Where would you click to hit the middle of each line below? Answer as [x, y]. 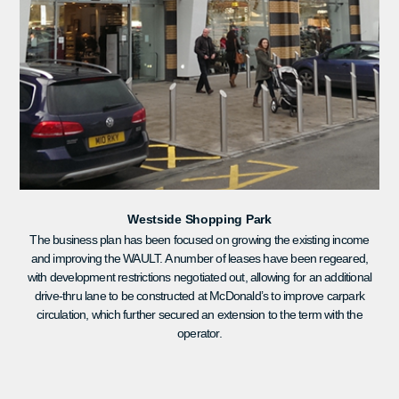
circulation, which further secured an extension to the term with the [199, 315]
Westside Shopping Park [199, 220]
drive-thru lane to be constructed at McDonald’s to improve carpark [199, 296]
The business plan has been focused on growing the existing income [199, 240]
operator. [199, 334]
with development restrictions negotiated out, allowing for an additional [199, 277]
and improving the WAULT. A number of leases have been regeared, [199, 259]
